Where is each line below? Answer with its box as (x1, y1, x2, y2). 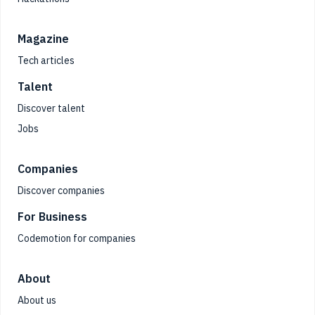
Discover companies (18, 184, 105, 197)
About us (18, 293, 56, 307)
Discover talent (18, 101, 85, 115)
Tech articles (18, 53, 75, 67)
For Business (18, 209, 87, 224)
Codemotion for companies (18, 231, 136, 245)
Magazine (18, 31, 69, 46)
